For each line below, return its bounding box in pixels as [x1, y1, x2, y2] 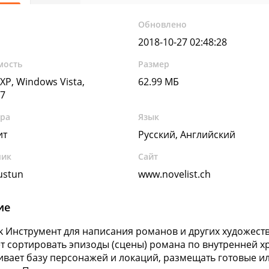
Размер [138, 58, 170, 70]
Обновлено [138, 19, 187, 30]
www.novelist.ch [138, 168, 211, 181]
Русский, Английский [138, 128, 236, 141]
